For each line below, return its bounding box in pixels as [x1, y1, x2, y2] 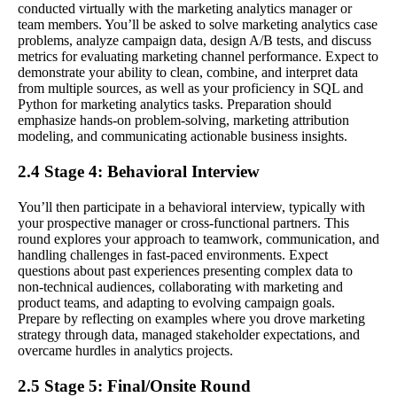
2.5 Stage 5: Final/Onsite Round [18, 376, 251, 395]
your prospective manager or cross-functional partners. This [18, 214, 349, 230]
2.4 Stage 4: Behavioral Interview [18, 161, 260, 181]
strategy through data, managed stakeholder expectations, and [18, 326, 360, 342]
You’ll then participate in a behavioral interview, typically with [18, 198, 365, 214]
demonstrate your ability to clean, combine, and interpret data [18, 64, 358, 80]
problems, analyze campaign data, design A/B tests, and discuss [18, 32, 371, 48]
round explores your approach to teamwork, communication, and [18, 230, 379, 246]
